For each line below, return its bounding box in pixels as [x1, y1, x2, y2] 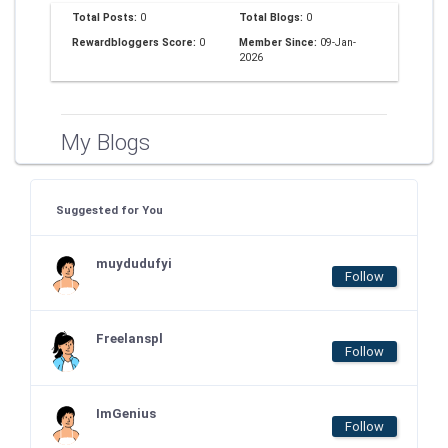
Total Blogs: [239, 10, 306, 24]
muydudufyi [96, 256, 172, 271]
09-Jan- [320, 35, 356, 49]
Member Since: [239, 35, 320, 49]
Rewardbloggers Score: [72, 35, 199, 49]
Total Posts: [72, 10, 140, 24]
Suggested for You [56, 203, 163, 217]
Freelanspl [96, 331, 163, 346]
